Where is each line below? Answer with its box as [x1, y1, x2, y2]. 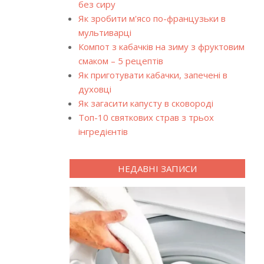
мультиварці [78, 27, 131, 38]
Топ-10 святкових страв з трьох [78, 111, 214, 123]
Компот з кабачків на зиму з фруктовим [78, 41, 245, 52]
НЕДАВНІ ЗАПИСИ [117, 163, 197, 174]
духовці [78, 83, 111, 95]
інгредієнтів [78, 126, 128, 137]
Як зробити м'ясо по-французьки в [78, 12, 226, 24]
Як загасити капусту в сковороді [78, 97, 213, 109]
